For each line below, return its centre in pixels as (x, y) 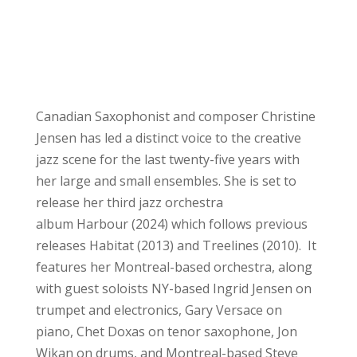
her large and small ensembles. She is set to (166, 180)
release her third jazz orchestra (129, 202)
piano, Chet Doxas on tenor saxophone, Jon (166, 331)
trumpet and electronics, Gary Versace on (159, 310)
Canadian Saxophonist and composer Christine (175, 116)
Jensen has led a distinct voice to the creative (168, 137)
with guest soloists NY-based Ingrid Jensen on (173, 288)
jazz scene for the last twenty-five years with (167, 159)
